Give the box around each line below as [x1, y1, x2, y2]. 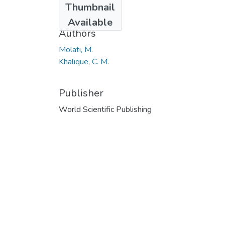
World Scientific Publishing [59, 103, 152, 115]
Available [68, 15, 113, 29]
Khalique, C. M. [59, 56, 109, 67]
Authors [59, 26, 96, 40]
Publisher [59, 86, 103, 100]
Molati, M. [59, 44, 93, 55]
